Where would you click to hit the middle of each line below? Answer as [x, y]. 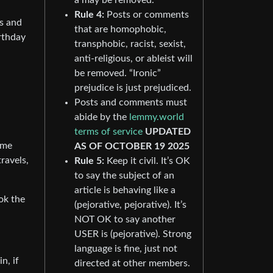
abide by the [102, 117]
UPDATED [168, 131]
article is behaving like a [125, 190]
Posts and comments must [131, 102]
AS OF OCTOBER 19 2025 [132, 146]
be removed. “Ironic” [118, 73]
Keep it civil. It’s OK [147, 161]
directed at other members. [132, 263]
